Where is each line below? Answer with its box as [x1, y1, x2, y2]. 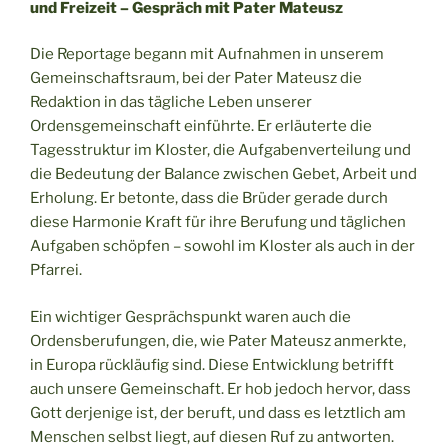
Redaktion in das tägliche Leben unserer [30, 93, 312, 112]
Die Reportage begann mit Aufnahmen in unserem [30, 45, 384, 64]
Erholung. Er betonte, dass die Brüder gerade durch [30, 189, 388, 208]
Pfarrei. [30, 261, 82, 280]
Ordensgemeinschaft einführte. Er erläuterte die [30, 117, 372, 136]
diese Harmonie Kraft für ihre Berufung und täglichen [30, 213, 406, 232]
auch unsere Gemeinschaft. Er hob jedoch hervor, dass [30, 379, 411, 398]
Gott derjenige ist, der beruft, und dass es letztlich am [30, 403, 406, 422]
